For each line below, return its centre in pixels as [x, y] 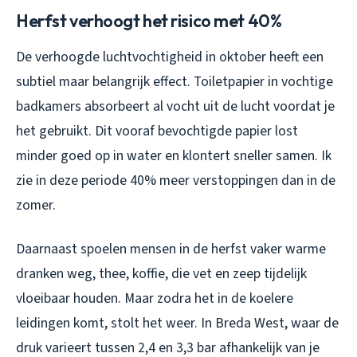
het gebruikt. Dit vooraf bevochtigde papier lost [157, 131]
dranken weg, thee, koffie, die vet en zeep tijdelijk [161, 273]
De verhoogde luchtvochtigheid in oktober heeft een [170, 57]
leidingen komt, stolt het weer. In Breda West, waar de [177, 323]
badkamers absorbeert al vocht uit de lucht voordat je [175, 106]
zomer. [36, 205]
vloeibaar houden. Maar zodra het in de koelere [155, 298]
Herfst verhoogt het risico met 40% [149, 20]
